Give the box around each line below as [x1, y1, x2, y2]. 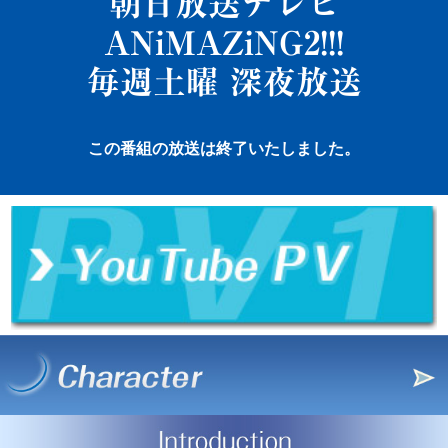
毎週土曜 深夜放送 [86, 65, 362, 99]
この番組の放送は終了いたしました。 [88, 140, 360, 158]
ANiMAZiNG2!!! [104, 26, 344, 60]
